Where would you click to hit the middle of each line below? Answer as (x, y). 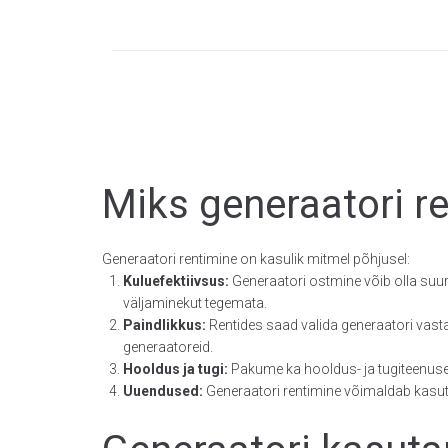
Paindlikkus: (164, 325)
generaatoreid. (168, 347)
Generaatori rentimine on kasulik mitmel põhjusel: (256, 259)
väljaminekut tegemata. (195, 303)
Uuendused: (163, 391)
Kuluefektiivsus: (176, 281)
